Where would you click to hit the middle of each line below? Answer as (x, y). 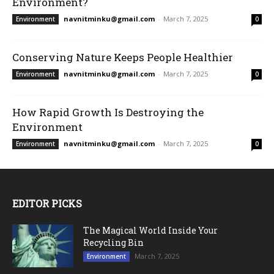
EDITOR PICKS (47, 203)
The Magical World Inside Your (150, 230)
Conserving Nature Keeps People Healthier (123, 57)
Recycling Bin (113, 242)
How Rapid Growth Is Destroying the (108, 112)
